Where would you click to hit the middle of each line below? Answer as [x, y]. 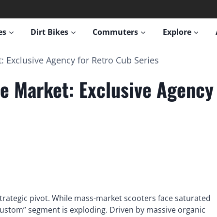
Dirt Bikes [50, 32]
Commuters [116, 32]
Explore [177, 32]
